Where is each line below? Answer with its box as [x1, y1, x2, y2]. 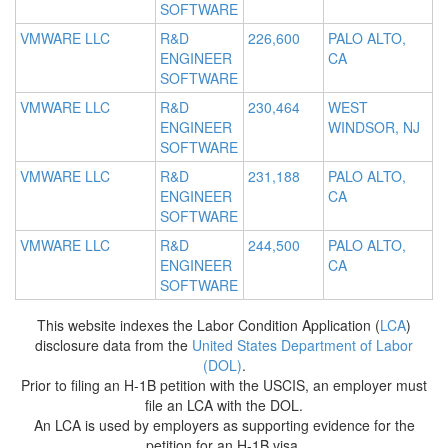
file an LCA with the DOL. [145, 395, 303, 416]
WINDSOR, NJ [328, 117, 420, 138]
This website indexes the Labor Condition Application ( [37, 315, 380, 336]
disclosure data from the [35, 335, 192, 356]
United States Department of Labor [192, 335, 413, 356]
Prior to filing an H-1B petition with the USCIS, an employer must [21, 375, 427, 396]
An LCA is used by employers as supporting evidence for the [33, 415, 415, 436]
